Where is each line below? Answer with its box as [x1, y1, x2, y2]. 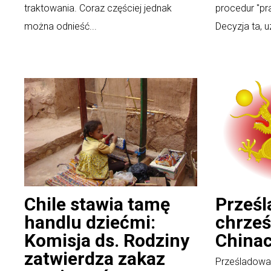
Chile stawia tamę [24, 193, 170, 215]
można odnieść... [24, 20, 97, 32]
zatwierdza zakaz [24, 247, 165, 269]
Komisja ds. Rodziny [24, 229, 189, 251]
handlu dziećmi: [24, 211, 155, 233]
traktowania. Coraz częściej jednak [24, 2, 172, 14]
